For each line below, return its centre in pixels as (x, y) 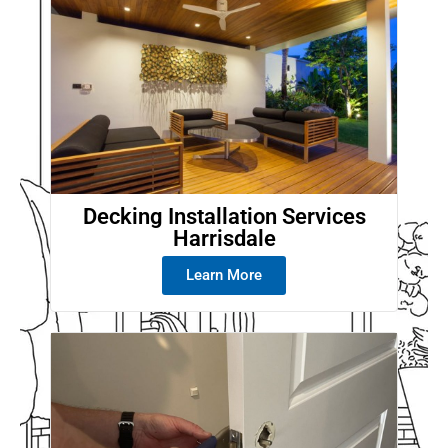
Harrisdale (224, 239)
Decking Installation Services (224, 217)
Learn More (224, 275)
